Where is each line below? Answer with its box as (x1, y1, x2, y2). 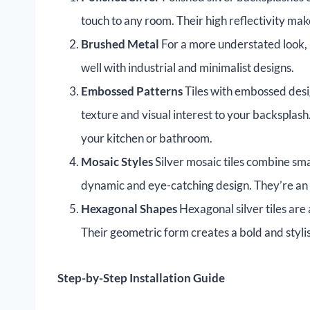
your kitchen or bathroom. (81, 131, 212, 146)
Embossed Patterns (81, 84, 183, 99)
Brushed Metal (81, 37, 159, 52)
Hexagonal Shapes (81, 201, 177, 217)
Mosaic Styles (81, 154, 153, 170)
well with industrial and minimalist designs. (81, 60, 294, 75)
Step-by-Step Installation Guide (57, 271, 225, 286)
